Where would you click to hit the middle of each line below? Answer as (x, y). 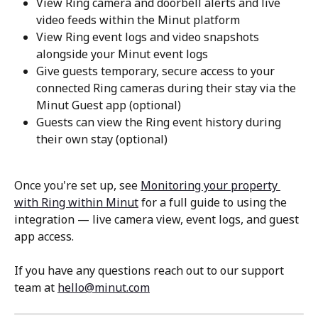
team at (36, 288)
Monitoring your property (210, 185)
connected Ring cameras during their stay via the (168, 88)
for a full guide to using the (214, 202)
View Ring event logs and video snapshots (149, 37)
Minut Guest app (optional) (109, 105)
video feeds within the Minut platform (138, 20)
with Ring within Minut (76, 202)
